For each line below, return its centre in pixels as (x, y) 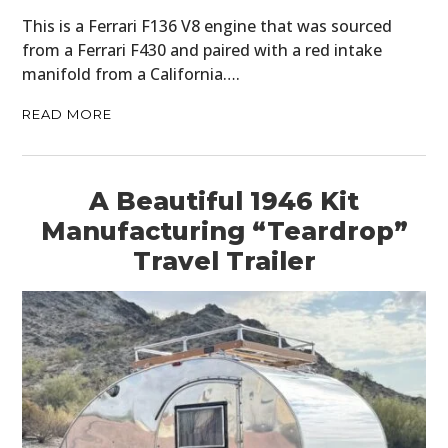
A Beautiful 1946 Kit (224, 201)
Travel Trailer (224, 261)
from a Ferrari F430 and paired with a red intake (202, 50)
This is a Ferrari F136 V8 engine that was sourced (207, 26)
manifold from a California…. (131, 74)
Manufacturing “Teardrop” (224, 231)
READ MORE (67, 114)
